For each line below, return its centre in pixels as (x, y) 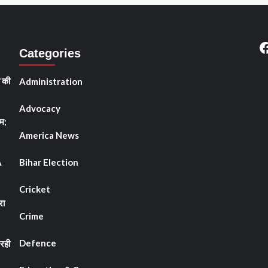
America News (49, 135)
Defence (37, 243)
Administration (51, 81)
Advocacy (39, 108)
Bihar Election (48, 162)
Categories (50, 53)
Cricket (34, 189)
